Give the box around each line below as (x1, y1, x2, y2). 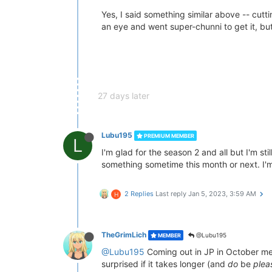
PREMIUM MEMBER (143, 132, 194, 139)
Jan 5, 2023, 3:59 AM (188, 189, 256, 198)
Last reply (155, 189, 188, 198)
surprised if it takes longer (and (101, 259, 228, 269)
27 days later (98, 90, 149, 101)
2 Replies (124, 189, 154, 198)
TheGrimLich (101, 230, 146, 239)
